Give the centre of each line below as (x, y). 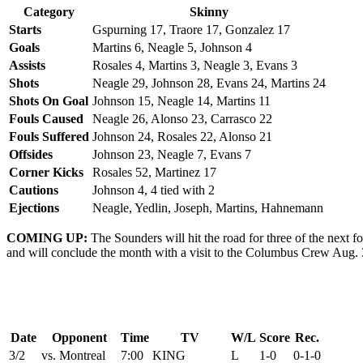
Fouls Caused (46, 119)
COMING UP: (47, 238)
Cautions (34, 190)
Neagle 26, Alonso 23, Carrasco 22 (182, 119)
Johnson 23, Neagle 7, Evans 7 (172, 155)
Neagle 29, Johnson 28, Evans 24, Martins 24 (209, 83)
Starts (25, 30)
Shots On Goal (49, 101)
